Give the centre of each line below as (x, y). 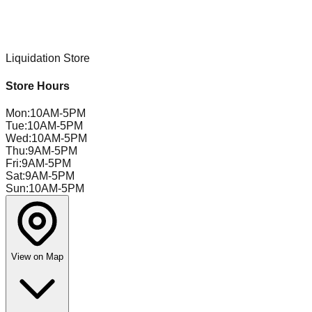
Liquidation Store (48, 58)
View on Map (37, 256)
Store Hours (38, 86)
